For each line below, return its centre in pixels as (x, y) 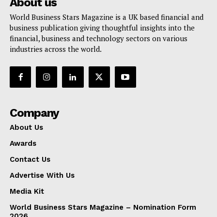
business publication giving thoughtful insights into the (102, 27)
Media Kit (27, 191)
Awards (23, 143)
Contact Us (30, 159)
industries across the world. (56, 49)
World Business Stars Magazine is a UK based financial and (107, 17)
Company (34, 113)
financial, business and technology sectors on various (99, 38)
